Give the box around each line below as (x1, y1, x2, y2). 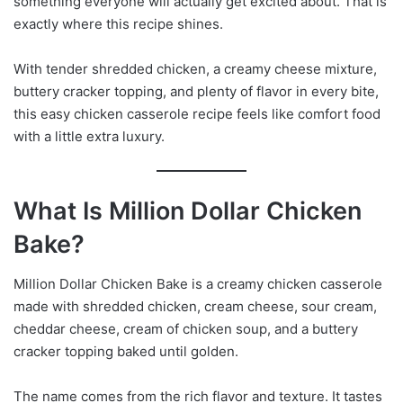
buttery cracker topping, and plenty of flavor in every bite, (13, 82, 379, 100)
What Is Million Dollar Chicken (13, 195, 362, 226)
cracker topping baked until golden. (13, 343, 238, 361)
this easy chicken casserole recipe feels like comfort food (13, 104, 381, 122)
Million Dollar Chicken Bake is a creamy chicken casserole (13, 275, 382, 293)
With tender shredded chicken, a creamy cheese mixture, (13, 59, 377, 77)
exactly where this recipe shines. (13, 14, 223, 32)
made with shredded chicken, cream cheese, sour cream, (13, 298, 377, 316)
